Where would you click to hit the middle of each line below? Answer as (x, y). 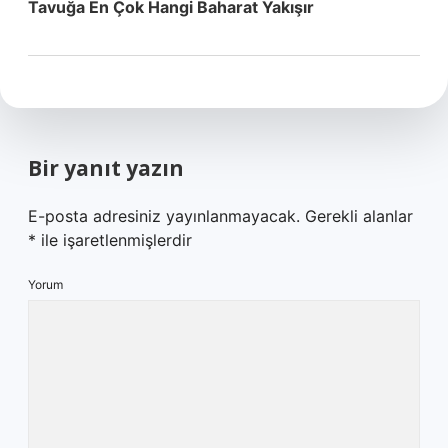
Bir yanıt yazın (106, 168)
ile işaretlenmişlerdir (114, 240)
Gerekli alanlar (359, 216)
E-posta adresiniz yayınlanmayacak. (164, 216)
